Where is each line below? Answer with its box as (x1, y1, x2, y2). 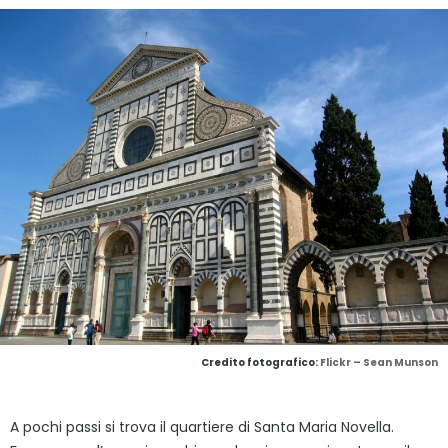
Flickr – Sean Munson (320, 354, 438, 370)
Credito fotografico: (201, 354, 320, 370)
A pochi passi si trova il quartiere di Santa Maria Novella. (10, 416, 394, 437)
